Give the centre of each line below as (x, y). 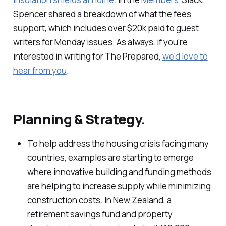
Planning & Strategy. (79, 119)
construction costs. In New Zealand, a (99, 200)
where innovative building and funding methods (119, 172)
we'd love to (185, 56)
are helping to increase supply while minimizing (119, 186)
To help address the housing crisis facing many (118, 144)
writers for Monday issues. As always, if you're (100, 42)
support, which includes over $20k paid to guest (106, 28)
